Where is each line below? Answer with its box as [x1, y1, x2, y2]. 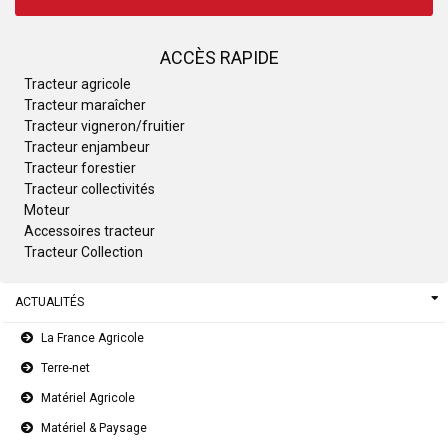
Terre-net [41, 360, 90, 375]
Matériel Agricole [41, 390, 135, 405]
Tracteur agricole [24, 75, 131, 92]
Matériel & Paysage [41, 420, 147, 435]
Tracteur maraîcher [24, 96, 146, 113]
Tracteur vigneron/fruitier [24, 117, 185, 134]
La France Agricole [41, 330, 144, 345]
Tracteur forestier [24, 159, 136, 176]
